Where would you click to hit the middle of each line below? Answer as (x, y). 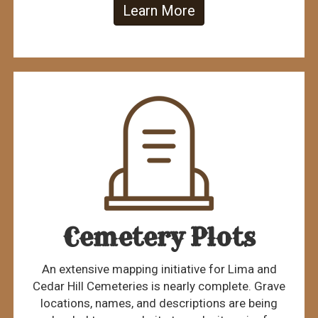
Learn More (159, 11)
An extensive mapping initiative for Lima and (159, 269)
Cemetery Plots (159, 238)
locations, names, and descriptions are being (159, 303)
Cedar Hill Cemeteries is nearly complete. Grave (159, 286)
